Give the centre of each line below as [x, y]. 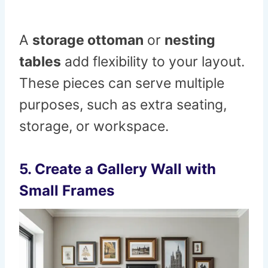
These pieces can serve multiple [122, 83]
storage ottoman [88, 40]
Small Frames [67, 191]
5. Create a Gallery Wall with [118, 169]
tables [40, 62]
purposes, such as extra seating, [123, 105]
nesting [190, 40]
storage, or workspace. [94, 127]
